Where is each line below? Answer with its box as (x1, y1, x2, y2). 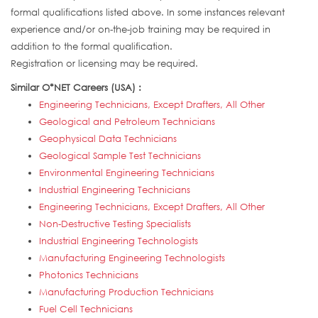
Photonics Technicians (39, 269, 138, 281)
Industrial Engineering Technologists (39, 235, 198, 247)
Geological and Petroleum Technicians (39, 116, 215, 128)
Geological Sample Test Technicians (39, 150, 201, 162)
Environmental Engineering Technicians (39, 167, 214, 179)
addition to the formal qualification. (11, 40, 172, 53)
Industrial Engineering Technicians (39, 184, 190, 196)
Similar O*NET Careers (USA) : (11, 82, 144, 94)
